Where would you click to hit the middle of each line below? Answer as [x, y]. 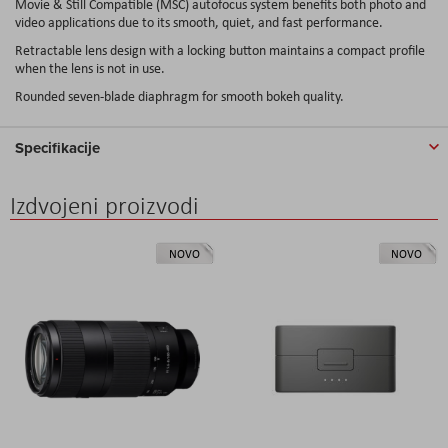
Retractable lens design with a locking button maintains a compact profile [220, 49]
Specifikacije [57, 147]
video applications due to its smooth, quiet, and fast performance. [199, 21]
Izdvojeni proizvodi [104, 205]
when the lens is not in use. [90, 67]
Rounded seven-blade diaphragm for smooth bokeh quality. [179, 95]
